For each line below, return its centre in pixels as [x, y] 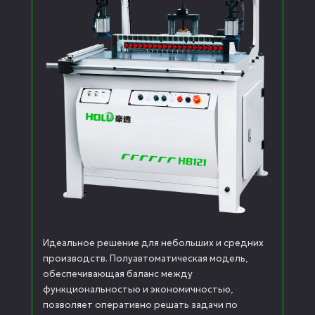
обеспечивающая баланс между [118, 274]
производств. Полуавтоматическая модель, [146, 258]
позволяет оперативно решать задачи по [140, 304]
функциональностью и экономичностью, [138, 289]
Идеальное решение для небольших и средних [153, 243]
